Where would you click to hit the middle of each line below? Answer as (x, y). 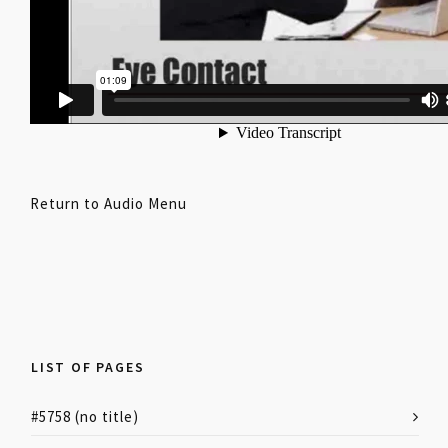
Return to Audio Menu (108, 203)
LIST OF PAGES (88, 366)
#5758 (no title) (85, 416)
